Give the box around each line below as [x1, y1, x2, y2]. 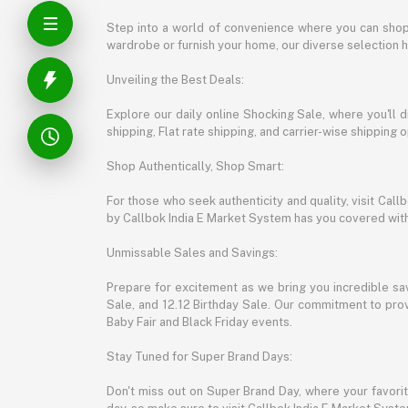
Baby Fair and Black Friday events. [107, 315, 292, 329]
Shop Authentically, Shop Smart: [107, 159, 284, 173]
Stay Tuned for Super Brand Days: [107, 350, 292, 363]
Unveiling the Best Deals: [107, 73, 244, 87]
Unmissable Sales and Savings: [107, 246, 278, 260]
